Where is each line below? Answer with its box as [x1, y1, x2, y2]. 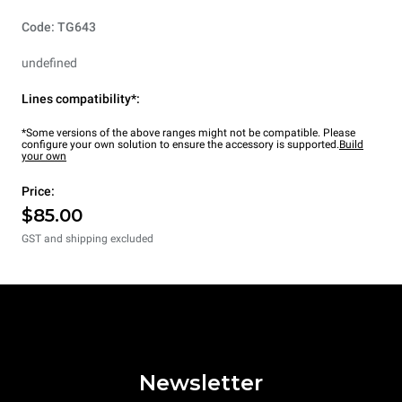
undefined [22, 55, 77, 70]
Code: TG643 [22, 19, 96, 34]
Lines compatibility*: [22, 91, 140, 106]
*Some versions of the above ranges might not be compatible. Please [22, 126, 355, 139]
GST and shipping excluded [22, 232, 153, 245]
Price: [22, 183, 55, 198]
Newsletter [139, 370, 263, 397]
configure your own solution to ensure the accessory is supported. [22, 137, 339, 151]
